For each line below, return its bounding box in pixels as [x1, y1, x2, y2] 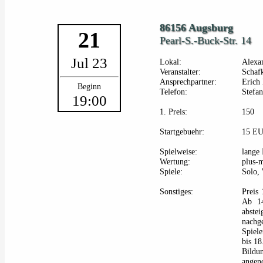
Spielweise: [160, 147, 197, 157]
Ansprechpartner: [160, 77, 217, 87]
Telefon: [160, 87, 187, 97]
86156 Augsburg [160, 22, 233, 34]
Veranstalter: [160, 68, 201, 77]
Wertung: [160, 157, 190, 167]
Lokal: [160, 58, 181, 67]
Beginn [77, 82, 101, 92]
